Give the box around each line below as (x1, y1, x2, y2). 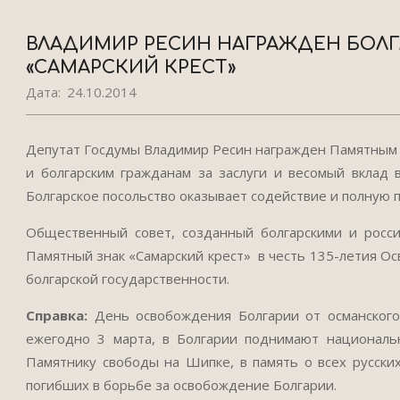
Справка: (26, 306, 87, 324)
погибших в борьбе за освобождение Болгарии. (26, 376, 337, 394)
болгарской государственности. (26, 270, 229, 287)
